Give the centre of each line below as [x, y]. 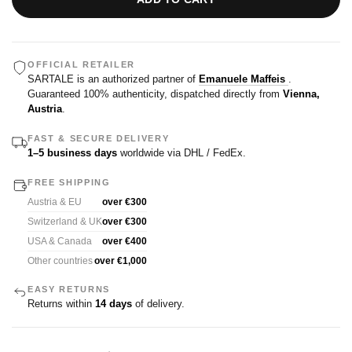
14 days [114, 304]
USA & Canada [60, 241]
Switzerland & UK [65, 222]
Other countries [60, 261]
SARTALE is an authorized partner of [113, 79]
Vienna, [301, 94]
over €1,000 [121, 261]
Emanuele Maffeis [242, 79]
